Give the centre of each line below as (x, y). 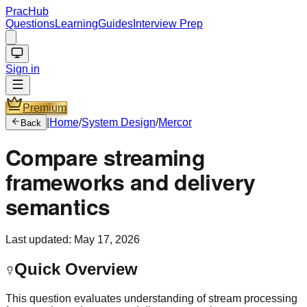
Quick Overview (76, 269)
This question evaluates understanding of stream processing (151, 298)
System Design (119, 122)
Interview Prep (168, 24)
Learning (76, 24)
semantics (58, 207)
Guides (115, 24)
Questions (30, 24)
